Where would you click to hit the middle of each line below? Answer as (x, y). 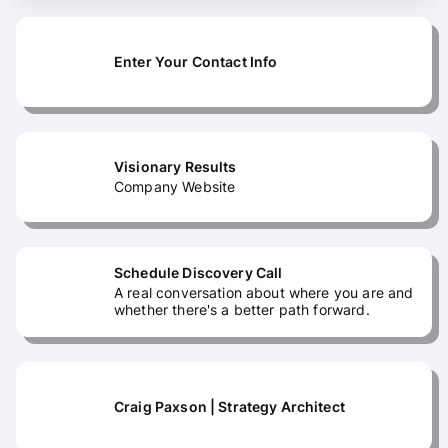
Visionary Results (175, 166)
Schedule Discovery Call (198, 272)
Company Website (175, 186)
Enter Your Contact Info (196, 61)
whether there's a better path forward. (242, 309)
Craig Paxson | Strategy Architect (229, 406)
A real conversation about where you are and (264, 292)
